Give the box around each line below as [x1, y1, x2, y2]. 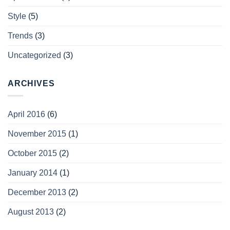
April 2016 [8, 110, 45, 119]
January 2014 [8, 168, 57, 178]
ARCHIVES [8, 79, 55, 88]
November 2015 [8, 129, 66, 139]
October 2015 [8, 149, 57, 158]
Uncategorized [8, 50, 61, 60]
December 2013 [8, 188, 66, 197]
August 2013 [8, 207, 54, 217]
